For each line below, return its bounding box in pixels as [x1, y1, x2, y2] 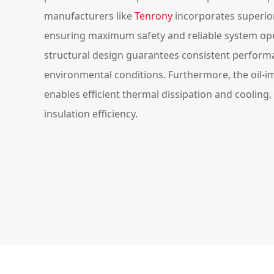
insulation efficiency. [44, 107, 138, 120]
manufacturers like [44, 9, 135, 23]
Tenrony [135, 9, 172, 23]
